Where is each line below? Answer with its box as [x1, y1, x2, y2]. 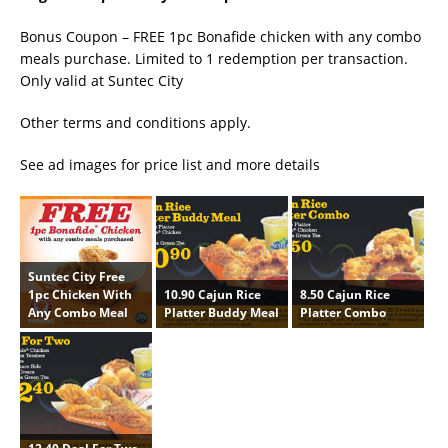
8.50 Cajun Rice [299, 285, 390, 303]
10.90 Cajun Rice [163, 285, 261, 303]
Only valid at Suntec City [20, 71, 183, 90]
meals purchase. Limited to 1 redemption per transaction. [20, 49, 408, 68]
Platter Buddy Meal [163, 303, 279, 321]
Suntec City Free [28, 267, 125, 285]
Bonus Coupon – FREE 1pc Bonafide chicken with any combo [20, 27, 421, 46]
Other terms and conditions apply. [20, 113, 251, 132]
